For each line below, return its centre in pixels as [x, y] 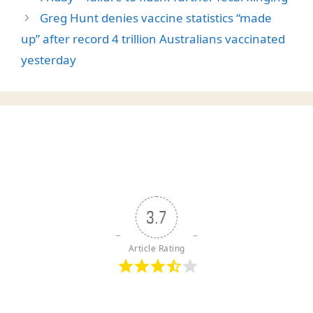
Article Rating [156, 249]
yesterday [49, 60]
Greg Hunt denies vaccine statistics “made [156, 18]
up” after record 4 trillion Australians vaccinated [153, 39]
